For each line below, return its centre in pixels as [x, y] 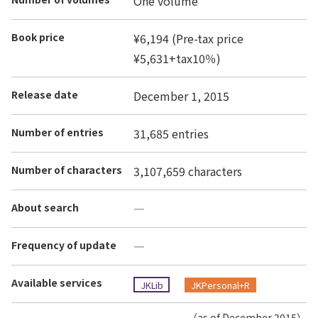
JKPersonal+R [220, 285]
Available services [57, 282]
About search [45, 207]
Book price [38, 37]
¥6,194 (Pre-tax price [188, 38]
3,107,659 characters [188, 171]
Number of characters [67, 169]
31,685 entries [171, 133]
